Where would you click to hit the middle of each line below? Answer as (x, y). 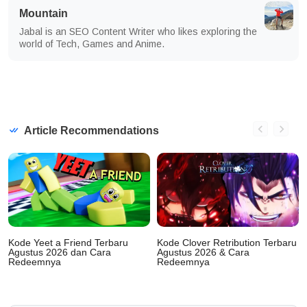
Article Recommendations (90, 131)
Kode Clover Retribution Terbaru (227, 242)
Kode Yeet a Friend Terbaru (68, 242)
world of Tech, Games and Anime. (92, 44)
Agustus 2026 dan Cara (60, 252)
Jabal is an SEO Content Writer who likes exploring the (138, 32)
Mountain (44, 14)
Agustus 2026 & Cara (203, 252)
